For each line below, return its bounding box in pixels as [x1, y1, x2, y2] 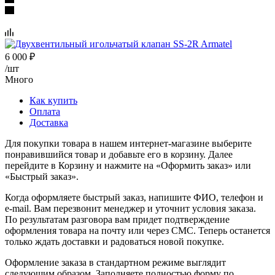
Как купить [29, 95, 77, 106]
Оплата [29, 106, 60, 117]
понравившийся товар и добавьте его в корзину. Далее [5, 149, 233, 160]
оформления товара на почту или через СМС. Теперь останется [5, 225, 270, 236]
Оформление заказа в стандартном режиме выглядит [5, 257, 226, 268]
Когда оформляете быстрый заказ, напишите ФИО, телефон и [5, 192, 263, 203]
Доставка [29, 117, 68, 128]
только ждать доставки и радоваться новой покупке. [5, 236, 224, 247]
